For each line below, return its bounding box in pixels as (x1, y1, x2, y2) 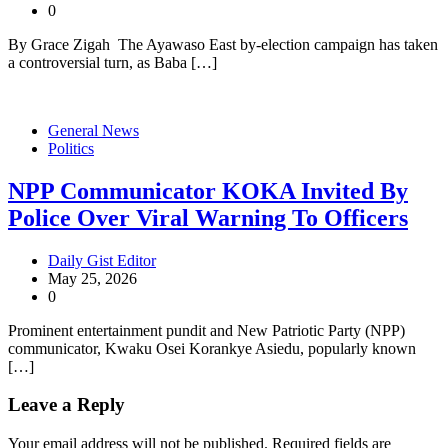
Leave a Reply (8, 394, 125, 416)
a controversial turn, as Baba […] (8, 53, 217, 71)
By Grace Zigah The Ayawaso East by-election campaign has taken (8, 35, 438, 53)
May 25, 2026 (48, 269, 137, 287)
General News (48, 121, 139, 139)
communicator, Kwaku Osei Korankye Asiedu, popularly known (8, 339, 416, 357)
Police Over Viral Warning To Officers (8, 204, 408, 231)
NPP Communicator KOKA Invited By (8, 177, 408, 204)
